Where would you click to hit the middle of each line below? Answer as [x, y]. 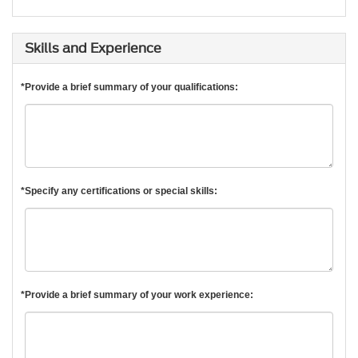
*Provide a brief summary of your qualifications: [129, 88]
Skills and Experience [93, 49]
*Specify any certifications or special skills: [119, 191]
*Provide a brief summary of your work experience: [137, 295]
